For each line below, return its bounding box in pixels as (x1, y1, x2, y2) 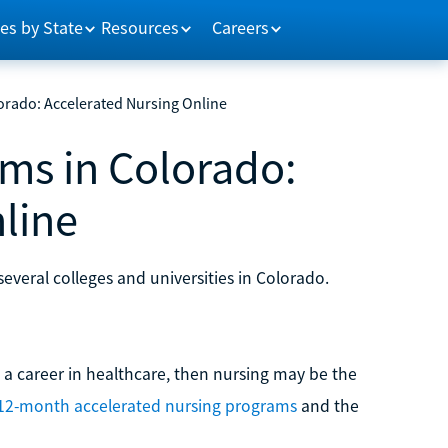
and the (296, 394, 359, 417)
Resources (101, 15, 180, 39)
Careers (211, 15, 269, 39)
